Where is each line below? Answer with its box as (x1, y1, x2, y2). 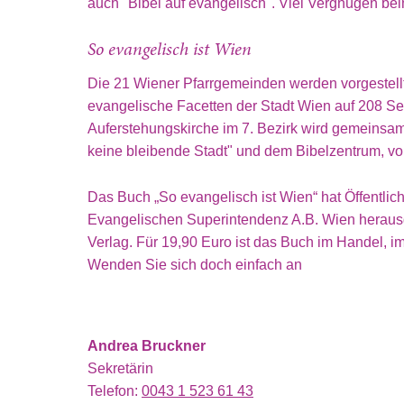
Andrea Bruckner (87, 337, 206, 353)
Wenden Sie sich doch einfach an (87, 256, 302, 272)
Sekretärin (87, 360, 153, 376)
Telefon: (87, 382, 142, 399)
